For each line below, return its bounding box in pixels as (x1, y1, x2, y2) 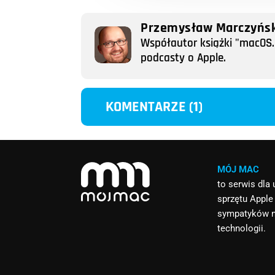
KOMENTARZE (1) (106, 97, 203, 116)
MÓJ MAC (217, 163, 260, 175)
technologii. (217, 222, 266, 234)
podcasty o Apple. (141, 50, 226, 66)
